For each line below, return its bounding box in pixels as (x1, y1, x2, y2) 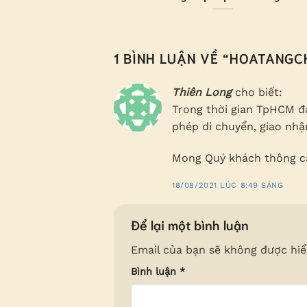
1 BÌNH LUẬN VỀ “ (114, 49, 230, 67)
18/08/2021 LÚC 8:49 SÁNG (172, 180, 284, 190)
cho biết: (235, 86, 283, 99)
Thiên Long (172, 86, 232, 99)
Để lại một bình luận (131, 215, 253, 233)
